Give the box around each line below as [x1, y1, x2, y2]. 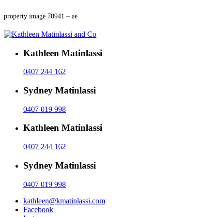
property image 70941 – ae [4, 12, 77, 20]
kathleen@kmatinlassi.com [23, 196, 105, 205]
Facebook [23, 205, 53, 214]
